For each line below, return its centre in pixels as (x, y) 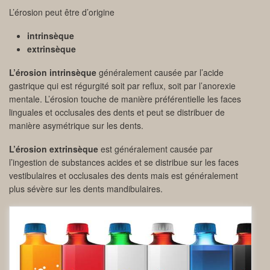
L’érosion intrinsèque (53, 73)
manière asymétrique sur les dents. (76, 126)
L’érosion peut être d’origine (62, 12)
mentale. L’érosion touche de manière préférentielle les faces (125, 99)
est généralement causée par (155, 149)
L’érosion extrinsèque (54, 149)
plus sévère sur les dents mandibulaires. (86, 189)
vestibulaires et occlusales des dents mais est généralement (124, 176)
